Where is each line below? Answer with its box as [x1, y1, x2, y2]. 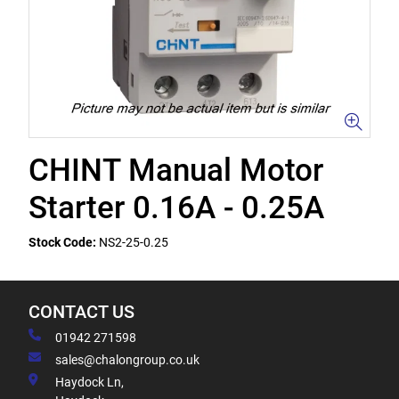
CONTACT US [28, 302, 134, 322]
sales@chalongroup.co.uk [55, 353, 199, 367]
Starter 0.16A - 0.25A [28, 190, 324, 226]
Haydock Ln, [55, 375, 124, 389]
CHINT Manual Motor [28, 152, 323, 189]
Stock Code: [28, 235, 96, 249]
